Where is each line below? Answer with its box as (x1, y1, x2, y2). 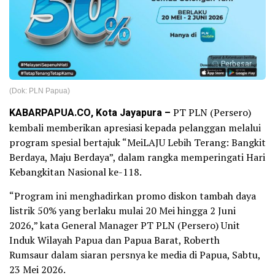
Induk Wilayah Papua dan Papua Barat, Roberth (9, 233, 220, 247)
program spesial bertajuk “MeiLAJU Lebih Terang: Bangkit (9, 136, 266, 149)
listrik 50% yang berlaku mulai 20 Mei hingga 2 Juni (9, 204, 236, 217)
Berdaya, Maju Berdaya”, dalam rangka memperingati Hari (9, 150, 265, 164)
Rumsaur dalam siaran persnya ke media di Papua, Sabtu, (9, 248, 260, 261)
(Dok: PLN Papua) (9, 87, 70, 95)
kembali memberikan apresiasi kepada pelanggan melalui (9, 121, 261, 134)
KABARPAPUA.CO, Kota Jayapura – (9, 106, 171, 120)
